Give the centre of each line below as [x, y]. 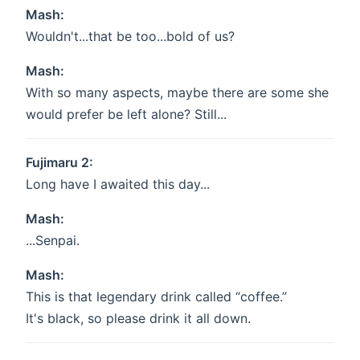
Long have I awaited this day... [118, 184]
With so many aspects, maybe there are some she [177, 93]
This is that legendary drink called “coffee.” [156, 297]
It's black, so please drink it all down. [138, 319]
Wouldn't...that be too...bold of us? [130, 37]
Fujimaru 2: [59, 163]
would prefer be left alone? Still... [126, 115]
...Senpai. [53, 241]
